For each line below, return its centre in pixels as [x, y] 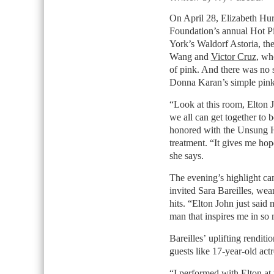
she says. [186, 156]
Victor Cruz [233, 57]
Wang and [190, 57]
